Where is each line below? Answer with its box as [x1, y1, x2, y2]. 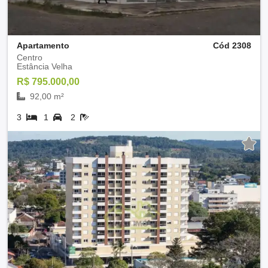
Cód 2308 [213, 40, 251, 50]
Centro [17, 52, 42, 62]
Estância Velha [17, 61, 72, 71]
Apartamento [17, 40, 69, 50]
